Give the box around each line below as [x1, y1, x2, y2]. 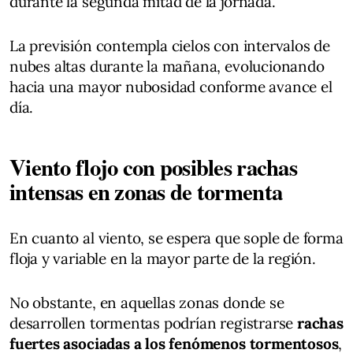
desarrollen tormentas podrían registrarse [9, 313, 298, 333]
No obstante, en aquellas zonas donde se [9, 292, 284, 312]
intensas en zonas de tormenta [9, 174, 283, 208]
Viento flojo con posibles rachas [9, 150, 297, 184]
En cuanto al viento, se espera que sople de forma [9, 228, 344, 247]
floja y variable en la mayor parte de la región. [9, 248, 316, 268]
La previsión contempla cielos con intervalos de [9, 35, 331, 55]
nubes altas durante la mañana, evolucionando [9, 56, 325, 76]
